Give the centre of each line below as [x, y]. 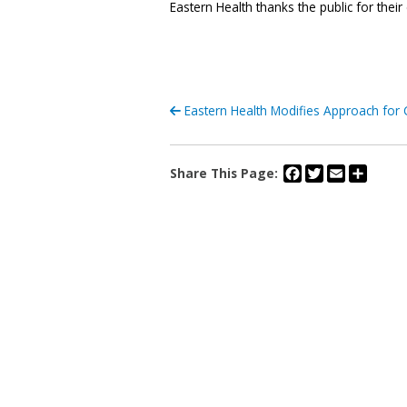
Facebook [330, 172]
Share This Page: [224, 174]
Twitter [343, 172]
